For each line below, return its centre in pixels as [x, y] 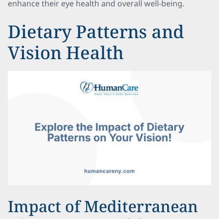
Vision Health [66, 53]
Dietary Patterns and [96, 32]
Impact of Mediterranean [103, 206]
